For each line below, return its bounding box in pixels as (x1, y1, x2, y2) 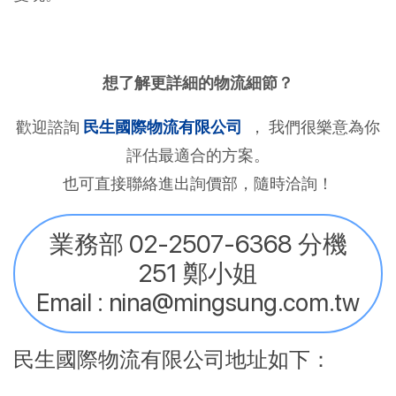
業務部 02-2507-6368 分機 (49, 228, 347, 259)
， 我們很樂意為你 (249, 117, 380, 136)
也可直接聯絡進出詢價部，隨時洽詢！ (63, 173, 333, 193)
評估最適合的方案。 (126, 145, 270, 164)
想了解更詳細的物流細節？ (103, 72, 293, 92)
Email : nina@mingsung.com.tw (36, 286, 360, 317)
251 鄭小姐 (139, 257, 257, 288)
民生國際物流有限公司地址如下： (13, 346, 331, 372)
